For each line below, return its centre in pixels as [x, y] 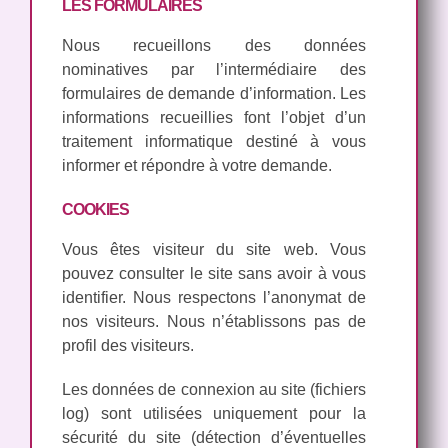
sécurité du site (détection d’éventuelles [214, 437]
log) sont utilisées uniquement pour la [214, 413]
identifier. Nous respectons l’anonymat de [214, 297]
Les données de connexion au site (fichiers [214, 389]
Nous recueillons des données [214, 45]
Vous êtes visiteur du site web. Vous [214, 249]
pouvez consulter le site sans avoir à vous [214, 273]
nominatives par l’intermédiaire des [214, 69]
